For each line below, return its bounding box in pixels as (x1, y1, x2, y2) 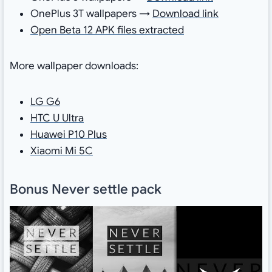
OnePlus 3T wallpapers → (30, 7, 152, 21)
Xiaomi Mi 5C (30, 144, 93, 158)
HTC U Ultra (30, 112, 84, 125)
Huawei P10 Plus (30, 128, 107, 141)
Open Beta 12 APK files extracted (30, 24, 184, 37)
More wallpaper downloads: (9, 59, 138, 73)
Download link (152, 7, 219, 21)
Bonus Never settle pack (9, 181, 161, 198)
